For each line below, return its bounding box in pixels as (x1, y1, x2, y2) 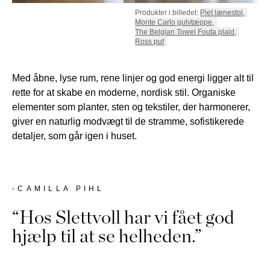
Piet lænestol (200, 8, 243, 17)
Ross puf (135, 37, 165, 46)
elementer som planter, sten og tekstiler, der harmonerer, (12, 101, 250, 112)
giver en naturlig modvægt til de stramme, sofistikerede (12, 115, 244, 127)
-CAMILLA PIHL (12, 184, 105, 193)
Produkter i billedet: (135, 8, 198, 17)
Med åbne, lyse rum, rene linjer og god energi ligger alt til (12, 72, 254, 83)
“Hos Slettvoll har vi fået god (12, 205, 234, 228)
